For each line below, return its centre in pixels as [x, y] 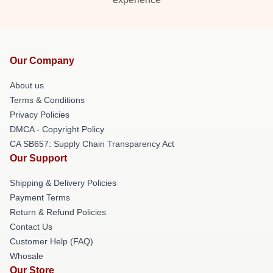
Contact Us [31, 226]
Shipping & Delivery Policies [63, 183]
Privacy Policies [40, 114]
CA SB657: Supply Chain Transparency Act [92, 144]
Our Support [38, 158]
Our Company [42, 60]
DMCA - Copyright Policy [57, 129]
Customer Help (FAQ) [51, 241]
